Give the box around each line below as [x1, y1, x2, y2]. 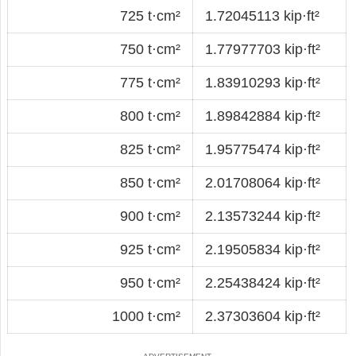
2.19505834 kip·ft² [205, 241, 320, 257]
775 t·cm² [120, 74, 180, 91]
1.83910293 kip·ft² [205, 74, 320, 91]
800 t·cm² [120, 107, 180, 124]
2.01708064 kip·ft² [205, 174, 320, 191]
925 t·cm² [120, 241, 180, 257]
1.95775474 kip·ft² [205, 141, 320, 157]
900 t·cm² [120, 207, 180, 224]
